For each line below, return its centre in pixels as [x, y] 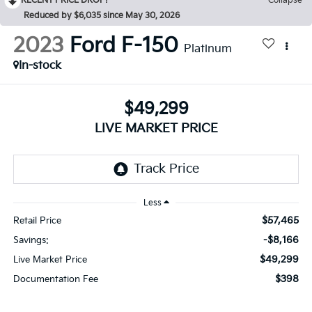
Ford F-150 [124, 46]
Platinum [208, 49]
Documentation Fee [55, 279]
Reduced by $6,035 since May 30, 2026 [102, 16]
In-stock [40, 65]
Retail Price [37, 220]
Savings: [31, 240]
